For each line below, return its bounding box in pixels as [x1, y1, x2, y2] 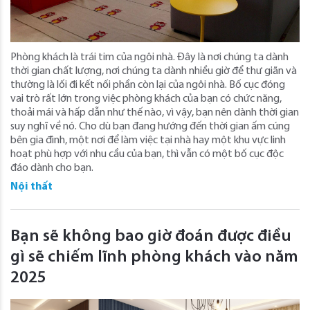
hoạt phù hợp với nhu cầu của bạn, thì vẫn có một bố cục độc [10, 148, 284, 160]
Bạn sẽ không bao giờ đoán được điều [10, 228, 291, 245]
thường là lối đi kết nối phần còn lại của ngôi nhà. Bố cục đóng [10, 79, 285, 91]
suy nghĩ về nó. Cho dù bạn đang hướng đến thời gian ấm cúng [10, 120, 290, 132]
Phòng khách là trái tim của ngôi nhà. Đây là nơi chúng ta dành [10, 51, 289, 63]
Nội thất [10, 181, 53, 192]
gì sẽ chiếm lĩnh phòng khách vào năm [10, 248, 298, 266]
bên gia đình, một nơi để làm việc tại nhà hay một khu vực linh [10, 134, 286, 146]
